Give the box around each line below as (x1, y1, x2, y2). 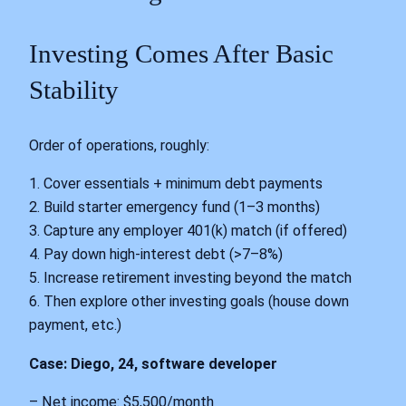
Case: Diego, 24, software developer (29, 354, 277, 372)
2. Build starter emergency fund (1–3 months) (29, 198, 320, 217)
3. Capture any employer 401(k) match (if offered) (29, 222, 347, 240)
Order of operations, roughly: (29, 137, 209, 155)
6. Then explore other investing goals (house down (29, 293, 349, 311)
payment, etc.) (29, 316, 121, 334)
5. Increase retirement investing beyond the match (29, 269, 352, 287)
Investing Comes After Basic (29, 38, 333, 68)
